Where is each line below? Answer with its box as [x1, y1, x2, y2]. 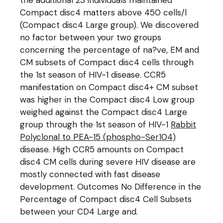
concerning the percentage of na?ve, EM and [20, 44, 200, 55]
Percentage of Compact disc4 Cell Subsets [20, 194, 192, 205]
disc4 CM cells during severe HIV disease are [20, 156, 196, 167]
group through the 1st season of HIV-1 [20, 119, 171, 130]
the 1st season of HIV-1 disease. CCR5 [20, 69, 166, 80]
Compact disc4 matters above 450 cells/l [20, 7, 187, 18]
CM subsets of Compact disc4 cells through [20, 57, 194, 68]
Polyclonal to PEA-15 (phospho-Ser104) [20, 131, 176, 142]
